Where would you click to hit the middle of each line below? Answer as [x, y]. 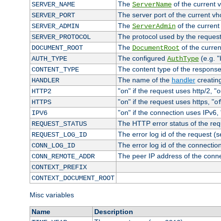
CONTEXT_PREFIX [59, 167]
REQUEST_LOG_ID [59, 135]
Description [113, 212]
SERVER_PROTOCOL [61, 37]
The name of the [145, 80]
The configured [142, 58]
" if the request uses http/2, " [172, 91]
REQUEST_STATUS [59, 124]
